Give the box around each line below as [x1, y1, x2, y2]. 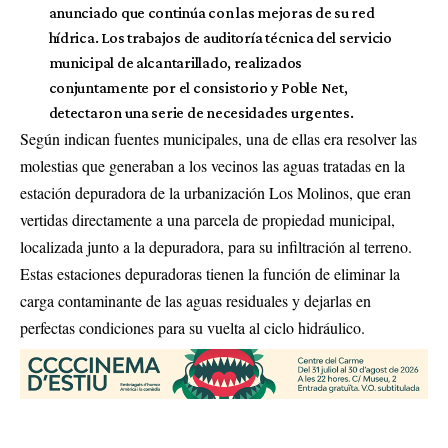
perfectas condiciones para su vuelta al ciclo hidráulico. [20, 317, 365, 338]
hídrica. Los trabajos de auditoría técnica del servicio [48, 29, 392, 46]
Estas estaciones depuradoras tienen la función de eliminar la [20, 263, 400, 284]
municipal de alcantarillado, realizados [48, 54, 303, 71]
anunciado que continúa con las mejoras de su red [48, 4, 375, 21]
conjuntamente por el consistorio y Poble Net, [48, 79, 348, 96]
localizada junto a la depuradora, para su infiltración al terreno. [20, 236, 412, 257]
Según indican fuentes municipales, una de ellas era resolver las [20, 128, 417, 149]
